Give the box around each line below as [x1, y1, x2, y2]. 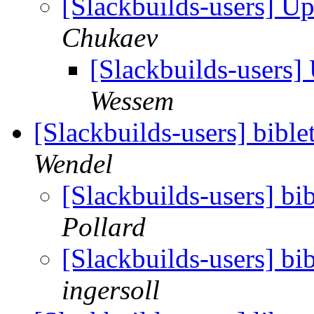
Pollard [62, 212, 146, 243]
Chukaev [62, 22, 158, 53]
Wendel [34, 149, 113, 179]
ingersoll [62, 275, 160, 306]
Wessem [90, 86, 174, 116]
